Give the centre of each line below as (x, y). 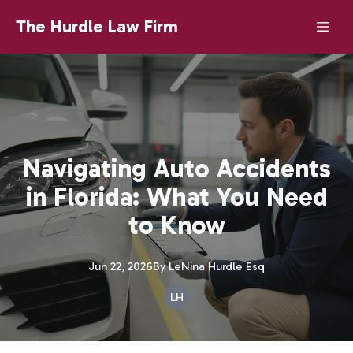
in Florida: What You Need (176, 197)
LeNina (187, 266)
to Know (176, 225)
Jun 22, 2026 (121, 266)
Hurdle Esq (236, 266)
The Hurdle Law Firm (97, 27)
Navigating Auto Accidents (176, 169)
